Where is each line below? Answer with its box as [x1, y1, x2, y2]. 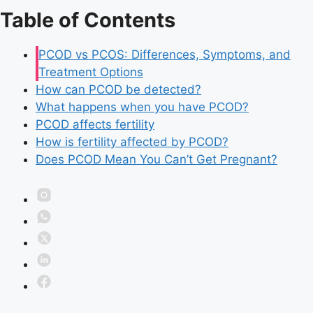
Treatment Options [38, 65, 143, 80]
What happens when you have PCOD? [36, 100, 249, 115]
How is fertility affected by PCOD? [36, 135, 228, 150]
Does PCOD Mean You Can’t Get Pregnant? [36, 152, 277, 167]
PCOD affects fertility [36, 117, 154, 132]
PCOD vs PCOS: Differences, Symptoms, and [38, 48, 291, 62]
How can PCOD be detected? [36, 82, 201, 97]
